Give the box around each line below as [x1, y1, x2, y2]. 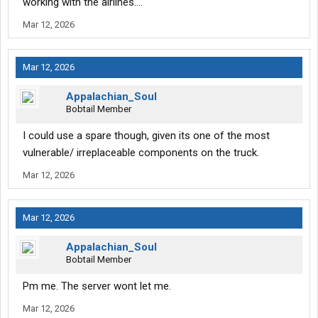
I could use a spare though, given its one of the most [23, 129, 270, 143]
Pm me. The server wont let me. [23, 280, 171, 293]
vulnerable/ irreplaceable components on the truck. [23, 146, 259, 160]
